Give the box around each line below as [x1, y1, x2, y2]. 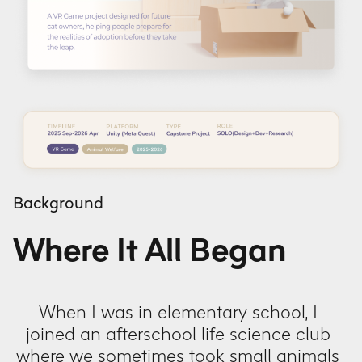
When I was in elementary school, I [38, 301, 318, 323]
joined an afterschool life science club [25, 323, 330, 345]
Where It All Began [13, 230, 286, 269]
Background [13, 192, 103, 213]
